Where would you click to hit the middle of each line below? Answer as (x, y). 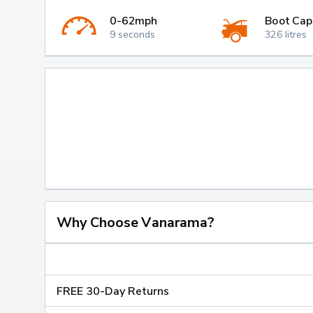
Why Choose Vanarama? (136, 223)
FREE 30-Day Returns (113, 291)
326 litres (286, 34)
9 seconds (133, 34)
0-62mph (134, 20)
